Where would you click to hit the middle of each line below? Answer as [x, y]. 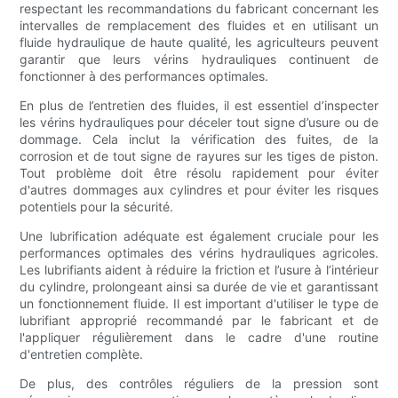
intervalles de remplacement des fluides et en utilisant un [199, 26]
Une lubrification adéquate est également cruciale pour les [199, 236]
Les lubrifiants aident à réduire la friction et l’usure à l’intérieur [199, 270]
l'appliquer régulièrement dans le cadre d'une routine [199, 338]
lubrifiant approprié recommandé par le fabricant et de [199, 321]
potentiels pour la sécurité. [97, 207]
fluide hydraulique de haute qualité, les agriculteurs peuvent [199, 43]
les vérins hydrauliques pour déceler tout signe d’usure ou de [199, 123]
